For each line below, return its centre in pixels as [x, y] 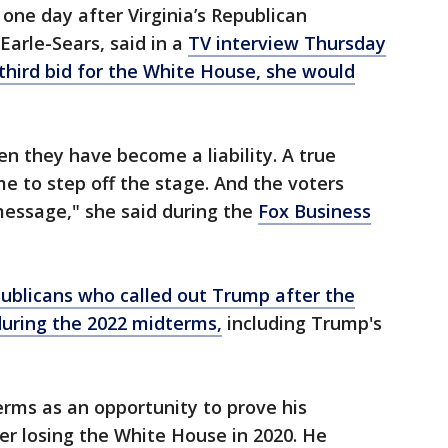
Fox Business [314, 211]
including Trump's [302, 323]
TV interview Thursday [287, 43]
